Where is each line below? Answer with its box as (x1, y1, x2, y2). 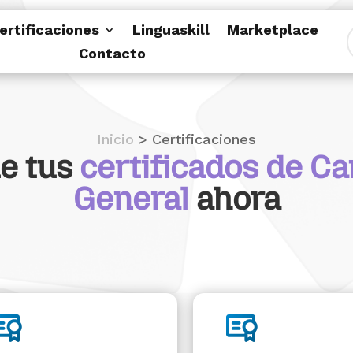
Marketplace (226, 21, 318, 39)
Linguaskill (132, 21, 210, 39)
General (72, 180, 189, 217)
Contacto (79, 45, 146, 62)
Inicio (97, 131, 134, 147)
